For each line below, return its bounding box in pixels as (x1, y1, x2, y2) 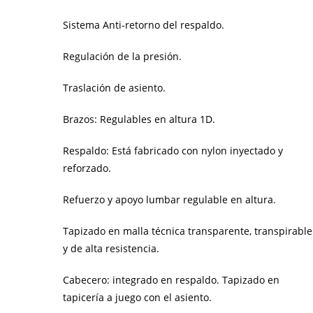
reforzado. (63, 161, 112, 175)
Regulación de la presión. (63, 49, 182, 63)
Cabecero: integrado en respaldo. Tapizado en (63, 272, 280, 286)
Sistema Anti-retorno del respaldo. (63, 17, 225, 31)
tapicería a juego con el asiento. (63, 290, 212, 304)
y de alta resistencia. (63, 241, 160, 255)
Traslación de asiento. (63, 80, 166, 94)
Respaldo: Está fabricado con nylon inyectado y (63, 143, 284, 157)
